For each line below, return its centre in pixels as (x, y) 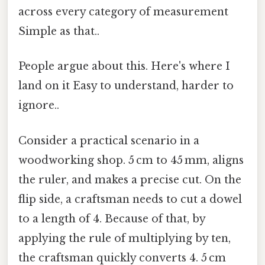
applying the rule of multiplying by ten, (125, 238)
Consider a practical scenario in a (109, 140)
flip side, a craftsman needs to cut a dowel (130, 199)
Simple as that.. (59, 32)
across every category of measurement (123, 12)
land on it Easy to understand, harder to (126, 86)
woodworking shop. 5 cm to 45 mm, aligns (131, 160)
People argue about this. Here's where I (124, 67)
